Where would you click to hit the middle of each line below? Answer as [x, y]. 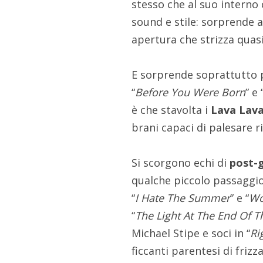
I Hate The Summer [183, 198]
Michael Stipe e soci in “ [191, 233]
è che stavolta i [171, 110]
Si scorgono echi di [181, 163]
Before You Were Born [190, 92]
